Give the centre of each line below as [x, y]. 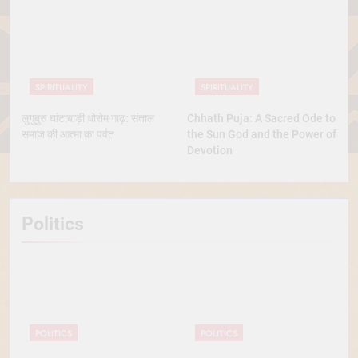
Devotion [210, 151]
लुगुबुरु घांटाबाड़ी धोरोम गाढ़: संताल [88, 119]
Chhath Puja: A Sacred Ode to [261, 119]
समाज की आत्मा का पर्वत [68, 135]
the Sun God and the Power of [262, 135]
